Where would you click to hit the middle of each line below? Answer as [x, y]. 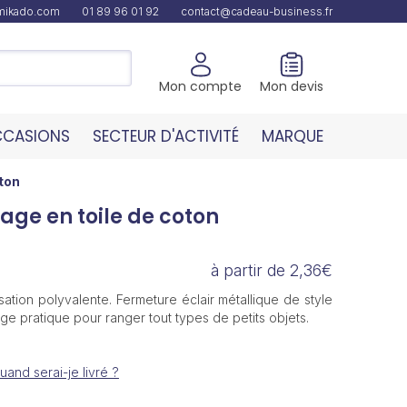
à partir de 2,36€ [271, 270]
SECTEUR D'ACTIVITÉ [165, 136]
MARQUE [292, 136]
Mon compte [200, 86]
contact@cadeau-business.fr [257, 11]
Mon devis [292, 86]
